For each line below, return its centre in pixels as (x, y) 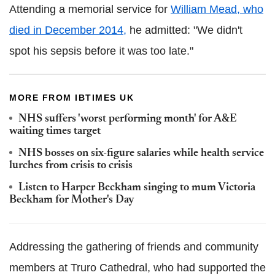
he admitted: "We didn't (184, 30)
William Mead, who (217, 9)
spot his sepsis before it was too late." (101, 51)
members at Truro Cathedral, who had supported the (137, 268)
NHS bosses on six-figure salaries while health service (141, 153)
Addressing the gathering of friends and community (134, 247)
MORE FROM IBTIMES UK (72, 98)
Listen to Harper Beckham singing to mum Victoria (137, 188)
